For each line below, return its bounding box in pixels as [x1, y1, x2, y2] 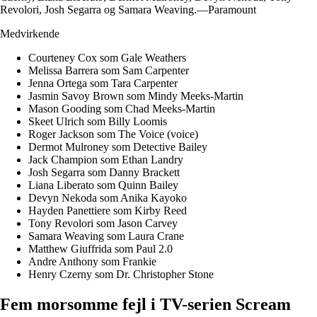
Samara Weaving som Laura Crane [28, 229, 184, 242]
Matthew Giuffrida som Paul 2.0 [28, 242, 173, 255]
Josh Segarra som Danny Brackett [28, 166, 180, 178]
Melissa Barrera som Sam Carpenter [28, 64, 189, 76]
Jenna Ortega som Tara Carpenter [28, 76, 178, 89]
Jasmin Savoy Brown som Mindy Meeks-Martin [28, 89, 243, 102]
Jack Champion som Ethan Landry [28, 153, 183, 166]
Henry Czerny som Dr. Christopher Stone [28, 267, 214, 280]
